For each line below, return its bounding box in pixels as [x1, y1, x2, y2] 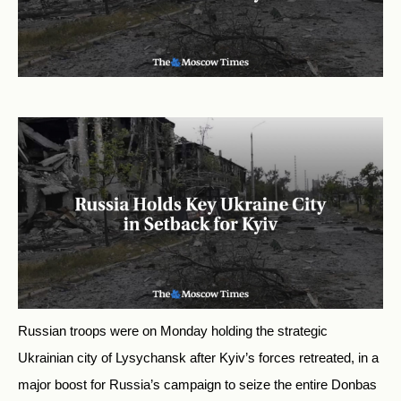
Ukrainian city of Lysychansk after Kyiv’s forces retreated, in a [18, 350, 379, 366]
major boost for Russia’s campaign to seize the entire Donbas [18, 377, 377, 393]
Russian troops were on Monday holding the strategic [18, 323, 328, 339]
